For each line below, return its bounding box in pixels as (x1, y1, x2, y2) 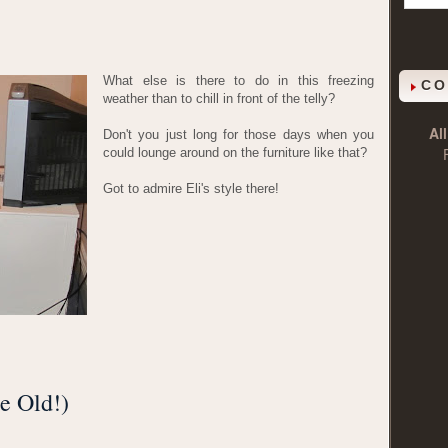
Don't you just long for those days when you (103, 127, 374, 142)
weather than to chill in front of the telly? (103, 91, 335, 106)
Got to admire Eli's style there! (103, 181, 279, 196)
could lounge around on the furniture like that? (103, 145, 367, 160)
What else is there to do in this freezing (103, 73, 374, 88)
